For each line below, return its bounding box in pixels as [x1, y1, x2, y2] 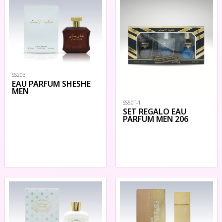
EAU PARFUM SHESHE [12, 78, 91, 90]
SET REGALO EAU [123, 106, 186, 117]
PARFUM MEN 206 [123, 113, 188, 124]
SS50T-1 [123, 99, 141, 106]
